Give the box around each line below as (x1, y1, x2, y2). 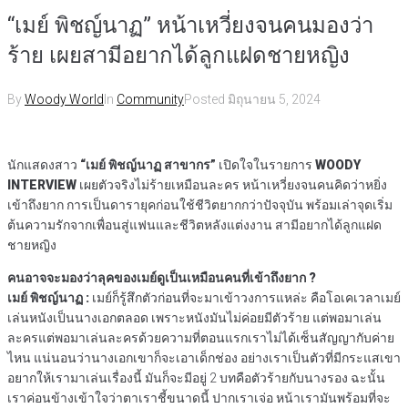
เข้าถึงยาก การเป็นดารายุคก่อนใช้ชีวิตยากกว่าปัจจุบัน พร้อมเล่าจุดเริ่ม (7, 198, 393, 213)
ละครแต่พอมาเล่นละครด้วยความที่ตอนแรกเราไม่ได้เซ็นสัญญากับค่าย (7, 331, 394, 346)
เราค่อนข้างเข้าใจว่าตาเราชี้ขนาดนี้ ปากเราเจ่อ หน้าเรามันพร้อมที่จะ (7, 391, 391, 406)
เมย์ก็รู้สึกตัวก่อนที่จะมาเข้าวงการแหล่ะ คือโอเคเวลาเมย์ (89, 291, 401, 306)
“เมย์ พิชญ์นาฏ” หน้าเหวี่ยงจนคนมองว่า (7, 13, 373, 39)
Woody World (25, 92, 104, 107)
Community (117, 92, 184, 107)
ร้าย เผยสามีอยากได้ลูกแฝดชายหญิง (7, 43, 350, 69)
